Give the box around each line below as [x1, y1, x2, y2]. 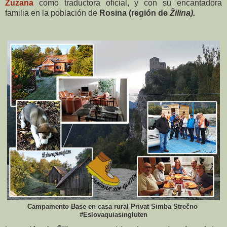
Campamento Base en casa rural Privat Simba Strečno [27, 203, 200, 211]
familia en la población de [5, 9, 99, 18]
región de [131, 9, 170, 18]
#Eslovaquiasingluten [80, 211, 147, 219]
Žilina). [170, 9, 195, 18]
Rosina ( [99, 9, 131, 18]
